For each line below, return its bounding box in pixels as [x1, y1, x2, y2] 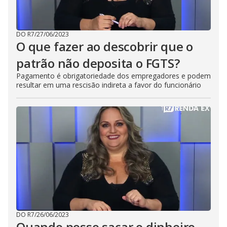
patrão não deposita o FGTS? [16, 54, 180, 71]
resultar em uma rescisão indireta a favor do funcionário [16, 80, 201, 90]
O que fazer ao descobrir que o [16, 37, 193, 55]
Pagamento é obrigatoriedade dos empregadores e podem [16, 70, 211, 81]
